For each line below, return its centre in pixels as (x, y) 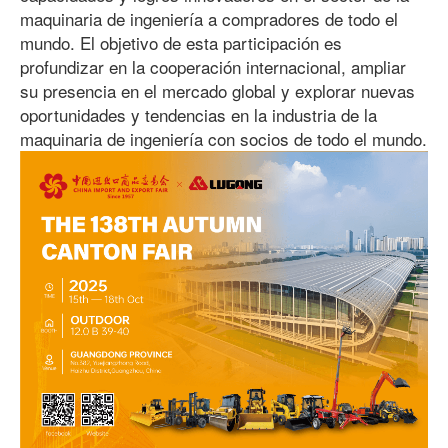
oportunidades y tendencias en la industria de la (198, 114)
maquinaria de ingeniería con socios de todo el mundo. (223, 138)
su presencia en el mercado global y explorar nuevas (217, 90)
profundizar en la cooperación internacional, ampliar (213, 66)
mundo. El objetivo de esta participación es (181, 42)
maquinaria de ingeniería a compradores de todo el (209, 18)
